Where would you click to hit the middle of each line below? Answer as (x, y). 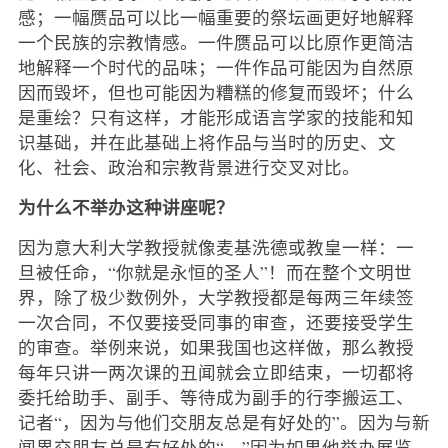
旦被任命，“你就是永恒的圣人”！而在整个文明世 (214, 271)
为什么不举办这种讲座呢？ (125, 206)
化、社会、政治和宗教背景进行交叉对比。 (188, 166)
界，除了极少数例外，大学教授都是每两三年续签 (215, 296)
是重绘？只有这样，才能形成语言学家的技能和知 (215, 116)
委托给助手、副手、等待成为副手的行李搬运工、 (215, 396)
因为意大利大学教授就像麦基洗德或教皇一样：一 (215, 246)
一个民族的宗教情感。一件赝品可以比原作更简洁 (215, 41)
